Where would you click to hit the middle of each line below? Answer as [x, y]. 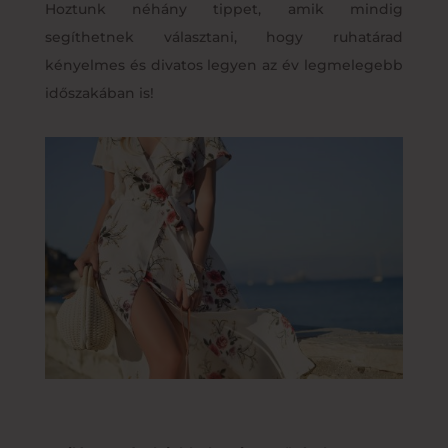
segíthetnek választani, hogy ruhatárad [224, 36]
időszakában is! [99, 92]
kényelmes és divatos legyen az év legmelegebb [224, 64]
